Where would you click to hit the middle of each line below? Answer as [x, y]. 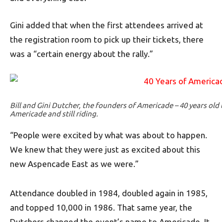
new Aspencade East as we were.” [74, 164]
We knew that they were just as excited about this [105, 149]
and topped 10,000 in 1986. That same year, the [101, 207]
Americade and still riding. [54, 114]
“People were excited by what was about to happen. [109, 135]
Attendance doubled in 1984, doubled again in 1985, [109, 193]
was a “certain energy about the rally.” [82, 54]
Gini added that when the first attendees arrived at [107, 25]
